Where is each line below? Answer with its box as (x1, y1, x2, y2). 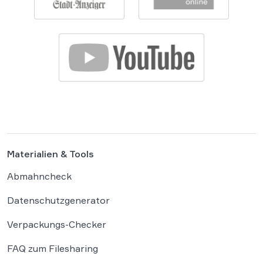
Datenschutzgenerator (7, 194, 110, 206)
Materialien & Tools (7, 147, 94, 160)
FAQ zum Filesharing (7, 242, 98, 254)
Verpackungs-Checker (7, 218, 106, 230)
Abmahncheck (7, 170, 72, 182)
